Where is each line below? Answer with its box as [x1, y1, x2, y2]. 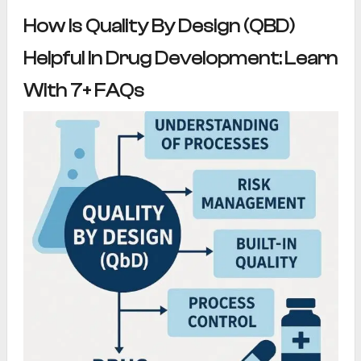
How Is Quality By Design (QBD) [23, 15, 295, 37]
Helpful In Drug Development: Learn [23, 48, 338, 69]
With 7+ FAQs [23, 80, 144, 102]
